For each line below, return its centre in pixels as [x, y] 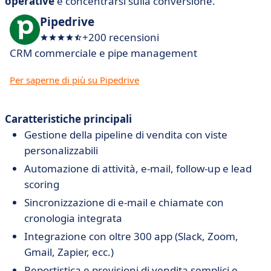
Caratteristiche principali [68, 119]
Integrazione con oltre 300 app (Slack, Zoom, [131, 236]
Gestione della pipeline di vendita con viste [126, 135]
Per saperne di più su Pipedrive [74, 80]
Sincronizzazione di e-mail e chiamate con [124, 202]
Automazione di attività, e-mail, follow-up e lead [138, 168]
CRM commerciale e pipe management [103, 53]
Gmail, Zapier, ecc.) [69, 252]
